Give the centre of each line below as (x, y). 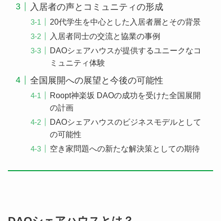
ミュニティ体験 (78, 62)
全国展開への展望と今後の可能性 (96, 80)
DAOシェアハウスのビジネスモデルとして (126, 122)
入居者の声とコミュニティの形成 (96, 7)
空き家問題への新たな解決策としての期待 (125, 148)
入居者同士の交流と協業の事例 (105, 36)
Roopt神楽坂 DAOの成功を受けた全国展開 (126, 95)
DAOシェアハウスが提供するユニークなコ (126, 50)
